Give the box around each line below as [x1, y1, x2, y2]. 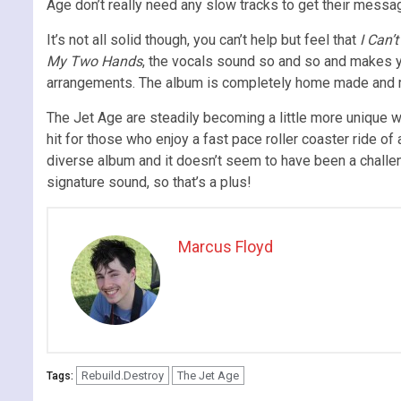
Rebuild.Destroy [81, 368, 164, 382]
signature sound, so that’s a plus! [47, 173, 252, 191]
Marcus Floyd [178, 236, 273, 256]
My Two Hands [47, 52, 142, 70]
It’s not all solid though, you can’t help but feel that [47, 30, 360, 48]
